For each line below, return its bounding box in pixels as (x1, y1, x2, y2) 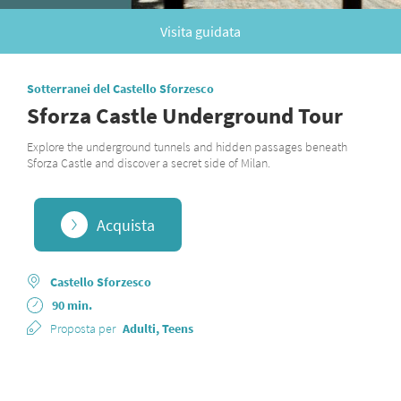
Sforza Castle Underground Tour (27, 101, 343, 130)
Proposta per (50, 320, 115, 337)
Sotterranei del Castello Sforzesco (27, 81, 214, 97)
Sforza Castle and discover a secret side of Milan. (27, 155, 270, 171)
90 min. (52, 297, 92, 313)
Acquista (96, 214, 155, 235)
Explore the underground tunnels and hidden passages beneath (27, 139, 347, 155)
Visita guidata (160, 22, 241, 40)
